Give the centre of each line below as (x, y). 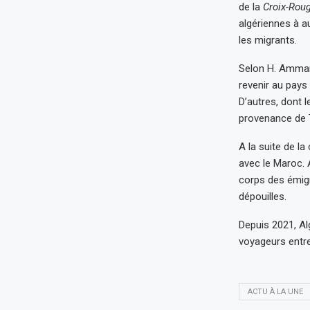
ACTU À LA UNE (275, 292)
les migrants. (267, 40)
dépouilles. (262, 197)
